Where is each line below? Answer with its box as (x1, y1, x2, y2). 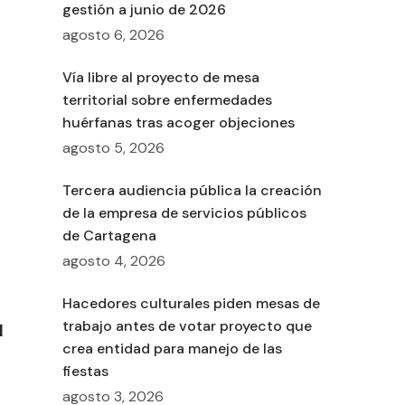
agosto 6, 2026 (61, 25, 165, 45)
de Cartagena (61, 226, 156, 246)
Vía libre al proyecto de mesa (61, 68, 259, 88)
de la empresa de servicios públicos (61, 203, 306, 223)
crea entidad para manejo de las (61, 339, 282, 359)
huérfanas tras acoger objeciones (61, 113, 295, 133)
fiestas (61, 362, 108, 381)
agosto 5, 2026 (61, 138, 165, 158)
